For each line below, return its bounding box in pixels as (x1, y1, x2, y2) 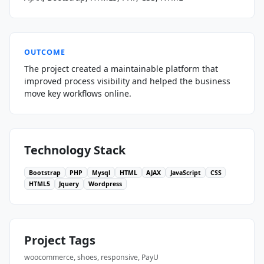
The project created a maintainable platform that (24, 62, 218, 74)
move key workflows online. (24, 87, 131, 99)
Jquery (59, 179, 80, 188)
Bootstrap (28, 168, 61, 177)
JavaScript (170, 168, 201, 177)
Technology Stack (24, 141, 126, 158)
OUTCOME (24, 47, 65, 57)
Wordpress (88, 179, 123, 188)
